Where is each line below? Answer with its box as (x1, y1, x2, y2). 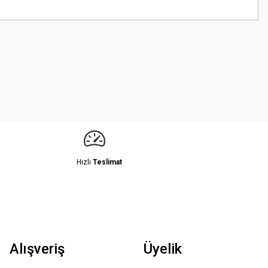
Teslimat (93, 158, 122, 166)
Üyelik (144, 240, 182, 257)
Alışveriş (10, 240, 65, 257)
